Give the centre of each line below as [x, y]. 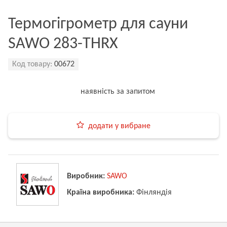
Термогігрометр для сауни [98, 24]
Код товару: [32, 64]
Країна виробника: [101, 193]
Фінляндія [154, 193]
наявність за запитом [118, 92]
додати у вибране [119, 126]
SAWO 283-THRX [63, 44]
